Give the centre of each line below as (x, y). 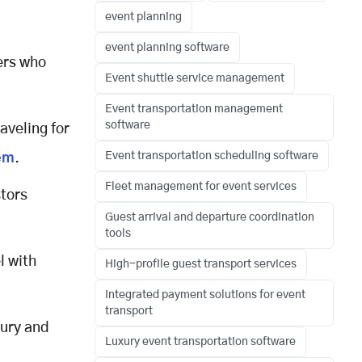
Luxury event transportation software (200, 342)
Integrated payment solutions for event (205, 295)
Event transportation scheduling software (212, 156)
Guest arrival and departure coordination (210, 218)
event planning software (167, 48)
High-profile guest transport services (201, 265)
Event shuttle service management (195, 79)
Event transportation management (194, 109)
